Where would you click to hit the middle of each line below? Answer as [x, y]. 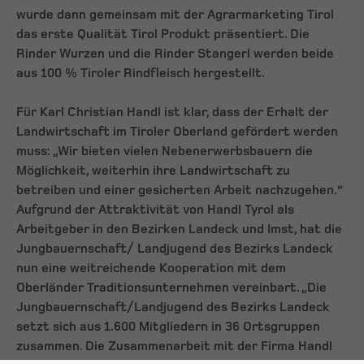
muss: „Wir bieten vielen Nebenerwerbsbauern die [165, 152]
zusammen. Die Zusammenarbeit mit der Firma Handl [174, 347]
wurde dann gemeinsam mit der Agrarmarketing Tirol [175, 15]
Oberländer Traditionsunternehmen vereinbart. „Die [171, 288]
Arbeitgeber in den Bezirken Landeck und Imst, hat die [179, 230]
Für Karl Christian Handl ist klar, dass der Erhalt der [172, 113]
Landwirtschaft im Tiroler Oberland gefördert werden [177, 132]
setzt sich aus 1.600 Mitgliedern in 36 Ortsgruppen [168, 327]
